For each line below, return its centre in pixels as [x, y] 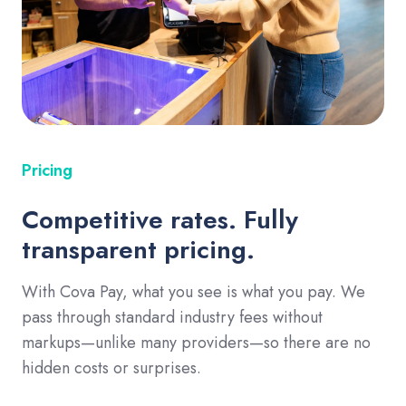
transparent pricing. [138, 250]
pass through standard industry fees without [172, 318]
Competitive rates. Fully [160, 220]
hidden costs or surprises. [111, 368]
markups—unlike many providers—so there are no [196, 343]
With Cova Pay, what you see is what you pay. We [193, 292]
